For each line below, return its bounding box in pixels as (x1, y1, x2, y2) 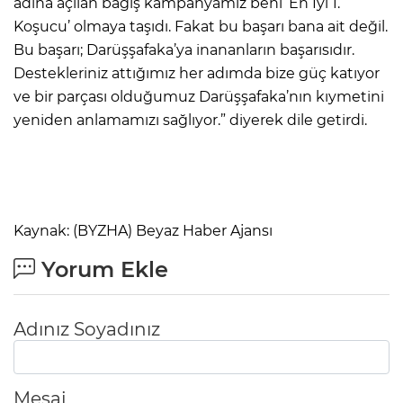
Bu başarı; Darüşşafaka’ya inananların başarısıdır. (13, 40, 354, 58)
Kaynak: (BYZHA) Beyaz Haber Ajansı (13, 221, 273, 239)
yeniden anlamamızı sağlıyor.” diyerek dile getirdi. (13, 111, 367, 129)
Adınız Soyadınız (13, 318, 160, 340)
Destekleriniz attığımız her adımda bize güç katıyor (13, 64, 380, 82)
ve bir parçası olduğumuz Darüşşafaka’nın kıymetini (13, 87, 384, 105)
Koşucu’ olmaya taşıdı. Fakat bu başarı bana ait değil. (13, 17, 388, 35)
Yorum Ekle (35, 255, 168, 282)
